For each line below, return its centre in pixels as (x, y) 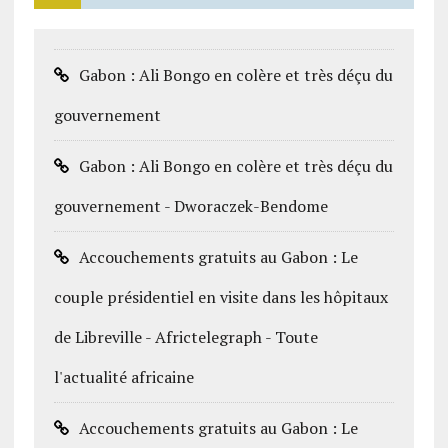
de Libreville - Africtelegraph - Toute (185, 337)
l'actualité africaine (123, 377)
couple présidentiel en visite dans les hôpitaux (220, 297)
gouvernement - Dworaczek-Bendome (190, 206)
